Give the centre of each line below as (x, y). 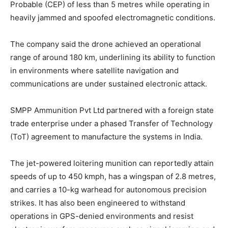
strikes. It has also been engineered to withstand (98, 203)
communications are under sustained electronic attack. (109, 83)
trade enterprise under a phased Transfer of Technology (111, 123)
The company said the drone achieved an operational (106, 44)
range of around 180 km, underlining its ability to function (113, 57)
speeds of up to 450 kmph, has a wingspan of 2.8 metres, (113, 176)
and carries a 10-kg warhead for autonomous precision (108, 189)
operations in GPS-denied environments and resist (102, 216)
